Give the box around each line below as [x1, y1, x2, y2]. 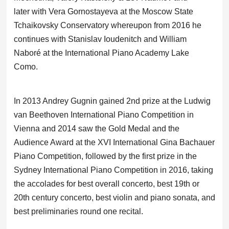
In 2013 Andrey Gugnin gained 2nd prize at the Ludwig [13, 96, 211, 105]
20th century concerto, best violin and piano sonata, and [13, 193, 215, 202]
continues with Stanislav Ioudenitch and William [13, 34, 187, 43]
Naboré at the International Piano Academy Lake [13, 48, 189, 57]
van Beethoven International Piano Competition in [13, 110, 194, 119]
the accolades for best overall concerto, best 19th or [13, 179, 199, 188]
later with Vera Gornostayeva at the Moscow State [13, 7, 193, 16]
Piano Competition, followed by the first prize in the [13, 151, 197, 161]
